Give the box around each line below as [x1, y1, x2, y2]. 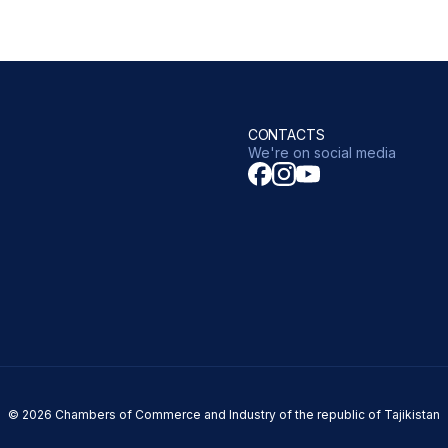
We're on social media [247, 144, 396, 162]
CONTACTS [247, 126, 326, 144]
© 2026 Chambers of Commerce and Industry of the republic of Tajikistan [8, 407, 440, 423]
